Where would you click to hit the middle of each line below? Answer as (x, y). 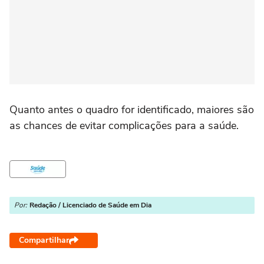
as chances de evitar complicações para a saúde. (124, 126)
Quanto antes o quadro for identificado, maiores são (132, 110)
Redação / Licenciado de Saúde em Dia (90, 205)
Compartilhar (44, 240)
